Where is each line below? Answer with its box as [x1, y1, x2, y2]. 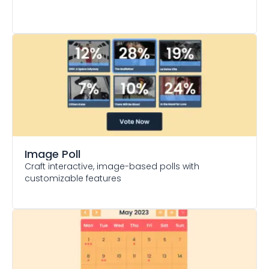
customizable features [25, 172, 121, 184]
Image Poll [25, 147, 80, 162]
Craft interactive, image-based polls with [25, 160, 199, 172]
